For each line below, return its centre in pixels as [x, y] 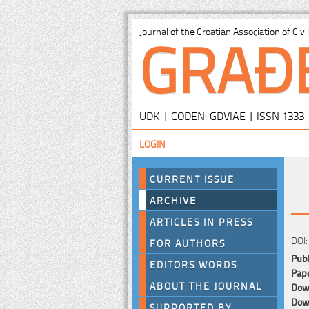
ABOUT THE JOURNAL [206, 286]
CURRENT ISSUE [192, 179]
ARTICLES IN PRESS [201, 221]
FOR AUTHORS [188, 243]
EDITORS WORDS [193, 264]
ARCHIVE [173, 200]
